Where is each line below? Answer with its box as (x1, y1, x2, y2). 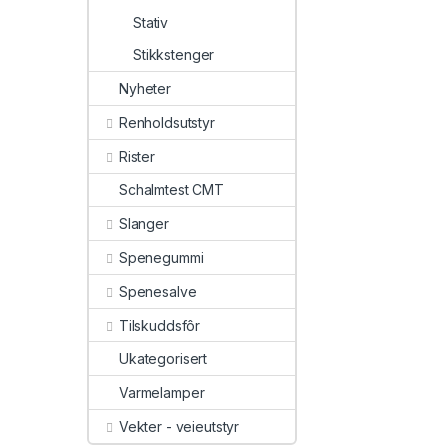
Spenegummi (118, 249, 204, 267)
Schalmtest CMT (119, 181, 225, 199)
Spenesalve (118, 282, 197, 300)
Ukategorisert (119, 350, 208, 368)
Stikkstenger (133, 46, 215, 64)
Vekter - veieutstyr (118, 417, 240, 435)
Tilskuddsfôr (118, 316, 201, 334)
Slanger (118, 215, 169, 233)
